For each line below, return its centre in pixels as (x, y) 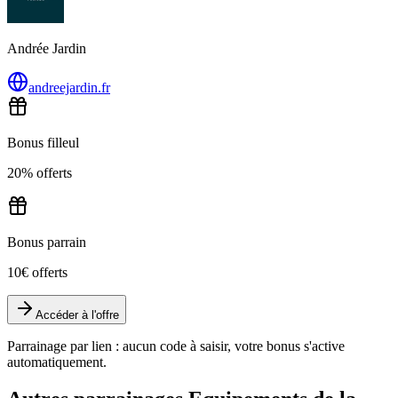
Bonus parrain (47, 242)
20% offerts (40, 172)
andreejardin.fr (69, 87)
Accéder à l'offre (77, 314)
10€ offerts (37, 272)
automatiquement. (57, 362)
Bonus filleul (43, 142)
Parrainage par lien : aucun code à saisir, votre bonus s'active (176, 346)
